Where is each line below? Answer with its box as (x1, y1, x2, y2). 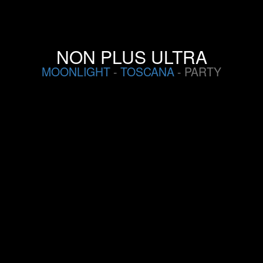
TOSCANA (120, 63, 174, 80)
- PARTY (174, 63, 221, 80)
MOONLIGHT (42, 63, 110, 80)
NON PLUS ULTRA (56, 44, 207, 69)
